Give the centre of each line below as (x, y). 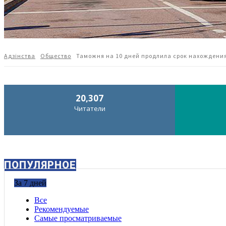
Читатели (90, 108)
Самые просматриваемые (78, 218)
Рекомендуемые (62, 209)
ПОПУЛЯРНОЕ (40, 165)
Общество (56, 55)
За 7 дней (30, 183)
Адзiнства (20, 55)
